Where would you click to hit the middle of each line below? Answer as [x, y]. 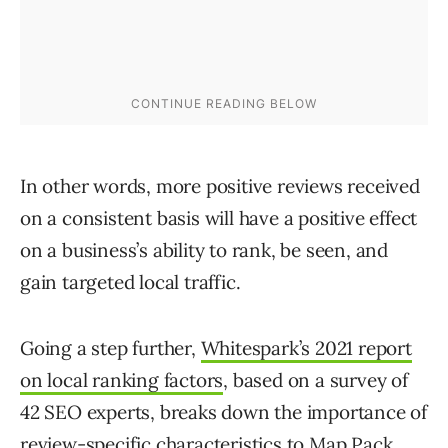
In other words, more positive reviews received [220, 186]
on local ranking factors [122, 380]
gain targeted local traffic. [130, 282]
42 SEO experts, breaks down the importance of [223, 412]
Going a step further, [110, 348]
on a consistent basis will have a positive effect [219, 218]
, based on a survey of [315, 380]
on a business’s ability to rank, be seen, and [204, 250]
